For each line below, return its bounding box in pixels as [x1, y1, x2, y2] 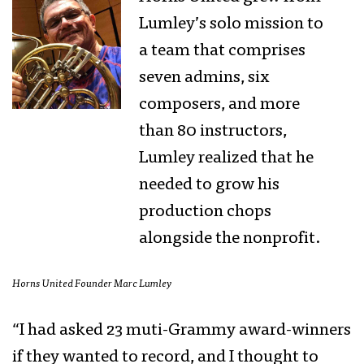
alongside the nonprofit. [139, 231, 325, 248]
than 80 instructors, [139, 123, 288, 141]
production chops [139, 204, 272, 221]
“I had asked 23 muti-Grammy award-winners [12, 323, 351, 340]
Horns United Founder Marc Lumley [12, 279, 171, 290]
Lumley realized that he [139, 150, 314, 167]
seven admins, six [139, 70, 271, 87]
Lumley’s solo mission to [139, 16, 324, 33]
